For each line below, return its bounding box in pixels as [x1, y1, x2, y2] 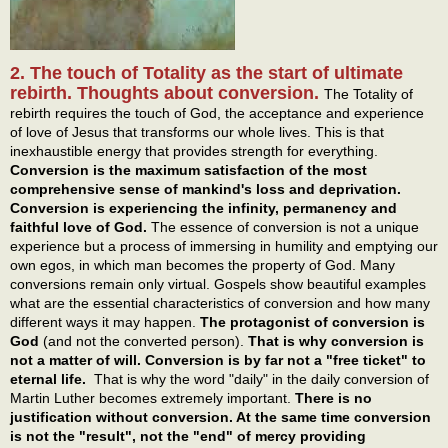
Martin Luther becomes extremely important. [10, 390, 295, 407]
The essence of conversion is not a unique [151, 219, 419, 236]
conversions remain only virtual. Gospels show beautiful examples [10, 276, 426, 293]
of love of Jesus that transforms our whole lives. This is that [10, 124, 384, 141]
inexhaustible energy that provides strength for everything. [10, 143, 378, 160]
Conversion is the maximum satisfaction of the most [10, 162, 367, 179]
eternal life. [10, 371, 86, 388]
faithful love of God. [10, 219, 151, 236]
